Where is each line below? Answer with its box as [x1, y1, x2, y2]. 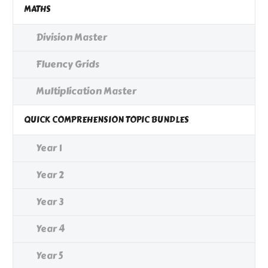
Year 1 [36, 141, 62, 156]
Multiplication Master [36, 84, 136, 99]
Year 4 [36, 221, 65, 237]
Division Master [36, 30, 107, 45]
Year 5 [36, 248, 63, 264]
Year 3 [36, 194, 63, 210]
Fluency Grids [36, 57, 99, 72]
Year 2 [36, 167, 64, 183]
